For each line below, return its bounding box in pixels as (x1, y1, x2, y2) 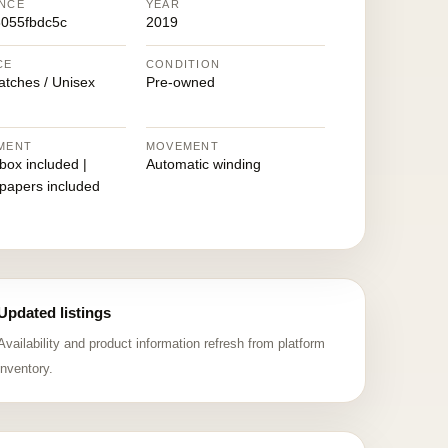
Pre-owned (145, 74, 215, 90)
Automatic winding (145, 156, 261, 172)
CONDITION (145, 58, 221, 70)
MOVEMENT (145, 140, 220, 152)
